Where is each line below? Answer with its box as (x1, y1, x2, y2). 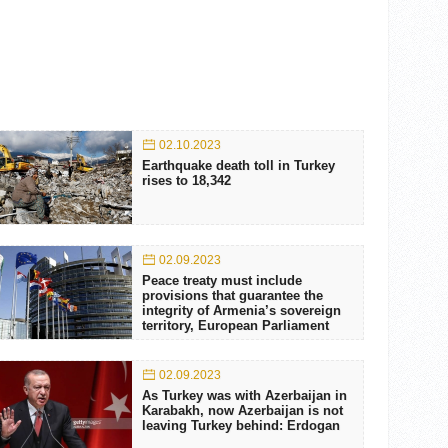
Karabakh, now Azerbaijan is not (141, 403, 343, 418)
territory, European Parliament (141, 318, 329, 333)
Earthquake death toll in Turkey (141, 158, 335, 173)
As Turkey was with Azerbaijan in (141, 388, 347, 403)
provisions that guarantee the (141, 288, 323, 303)
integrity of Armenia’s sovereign (141, 303, 341, 318)
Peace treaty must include (141, 273, 302, 288)
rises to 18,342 (141, 173, 231, 188)
